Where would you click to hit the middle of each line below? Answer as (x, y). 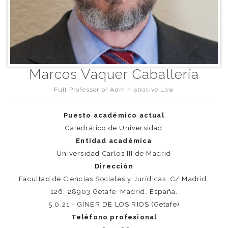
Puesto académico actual (114, 115)
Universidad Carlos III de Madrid (114, 153)
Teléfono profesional (114, 217)
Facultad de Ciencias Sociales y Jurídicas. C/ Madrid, (114, 179)
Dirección (114, 166)
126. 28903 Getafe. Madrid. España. (114, 192)
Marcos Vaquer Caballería (114, 74)
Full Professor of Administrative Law (114, 90)
